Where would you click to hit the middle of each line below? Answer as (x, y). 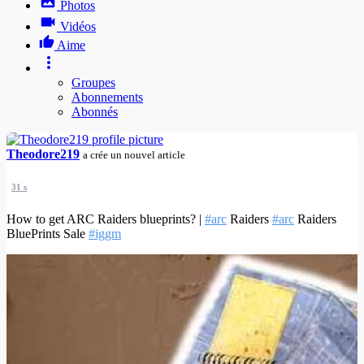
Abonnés (95, 112)
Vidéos (78, 27)
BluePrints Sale (48, 234)
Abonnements (107, 97)
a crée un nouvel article (134, 155)
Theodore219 (43, 154)
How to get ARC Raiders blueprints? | (106, 219)
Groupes (93, 83)
